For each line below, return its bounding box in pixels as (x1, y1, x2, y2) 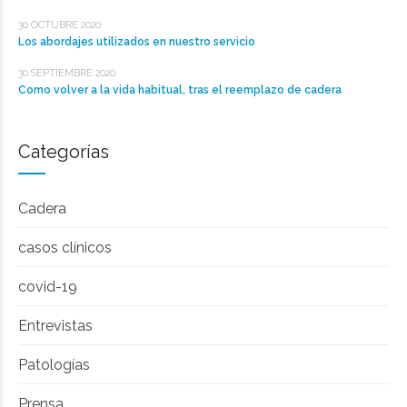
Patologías (18, 355, 90, 373)
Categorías (18, 140, 109, 163)
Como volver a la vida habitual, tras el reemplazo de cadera (18, 83, 342, 96)
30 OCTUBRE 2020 (18, 18, 101, 31)
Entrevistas (18, 316, 93, 334)
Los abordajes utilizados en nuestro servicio (18, 35, 255, 48)
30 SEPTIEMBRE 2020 (18, 66, 115, 79)
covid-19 (18, 277, 77, 295)
